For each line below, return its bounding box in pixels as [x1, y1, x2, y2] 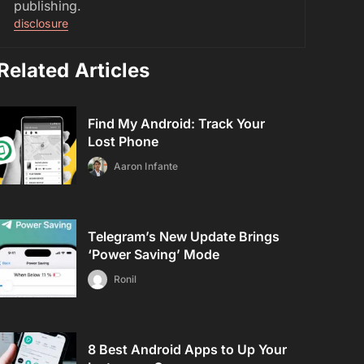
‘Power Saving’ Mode [88, 246, 220, 262]
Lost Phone [88, 133, 159, 149]
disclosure [14, 16, 68, 30]
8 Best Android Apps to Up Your [88, 341, 288, 357]
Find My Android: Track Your [88, 115, 266, 132]
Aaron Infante [114, 160, 178, 172]
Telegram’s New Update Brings [88, 228, 280, 245]
